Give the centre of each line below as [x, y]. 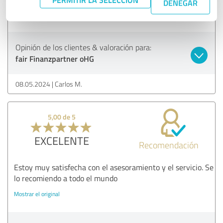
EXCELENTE [61, 140]
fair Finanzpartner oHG [55, 58]
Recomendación [169, 145]
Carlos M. [68, 84]
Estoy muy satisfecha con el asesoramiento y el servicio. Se [114, 167]
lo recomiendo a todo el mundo [66, 178]
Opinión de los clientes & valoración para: [83, 47]
